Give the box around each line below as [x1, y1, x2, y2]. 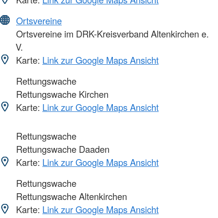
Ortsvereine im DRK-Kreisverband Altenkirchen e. [14, 27, 209, 40]
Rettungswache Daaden [14, 142, 109, 155]
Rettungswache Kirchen [14, 87, 109, 100]
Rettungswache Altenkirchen [14, 189, 127, 202]
